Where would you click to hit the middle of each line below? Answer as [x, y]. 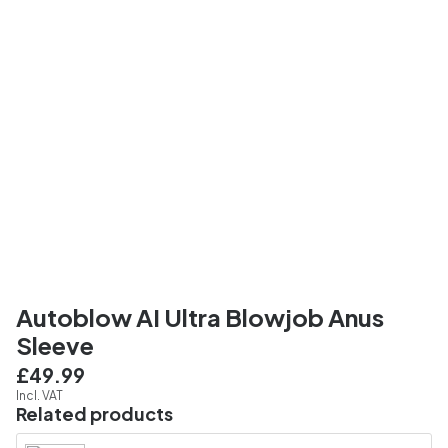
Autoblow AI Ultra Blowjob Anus [200, 316]
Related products [94, 413]
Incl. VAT [39, 395]
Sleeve [55, 344]
